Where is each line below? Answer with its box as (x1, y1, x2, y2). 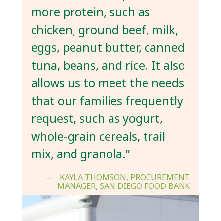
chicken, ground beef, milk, (31, 22, 178, 38)
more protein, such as (31, 4, 150, 20)
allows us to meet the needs (31, 75, 184, 91)
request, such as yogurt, (31, 110, 163, 127)
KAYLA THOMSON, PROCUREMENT (60, 172, 190, 183)
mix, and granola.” (31, 146, 130, 162)
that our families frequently (31, 93, 183, 109)
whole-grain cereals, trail (31, 128, 165, 145)
